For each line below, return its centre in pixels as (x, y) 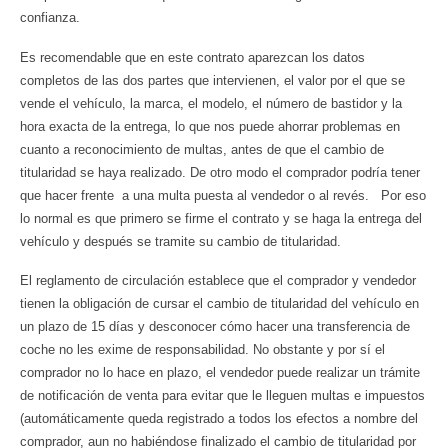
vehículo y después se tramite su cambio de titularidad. (180, 241)
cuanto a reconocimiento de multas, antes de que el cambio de (202, 149)
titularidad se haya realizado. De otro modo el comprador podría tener (220, 172)
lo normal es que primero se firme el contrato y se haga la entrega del (221, 218)
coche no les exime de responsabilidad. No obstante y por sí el (202, 349)
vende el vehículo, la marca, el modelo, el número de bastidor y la (211, 103)
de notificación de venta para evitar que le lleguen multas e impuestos (222, 395)
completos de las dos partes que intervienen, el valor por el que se (212, 80)
